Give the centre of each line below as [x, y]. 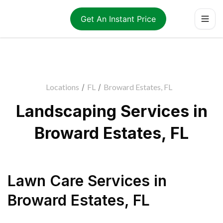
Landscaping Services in [111, 111]
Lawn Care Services [79, 181]
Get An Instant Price [118, 19]
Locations [62, 87]
